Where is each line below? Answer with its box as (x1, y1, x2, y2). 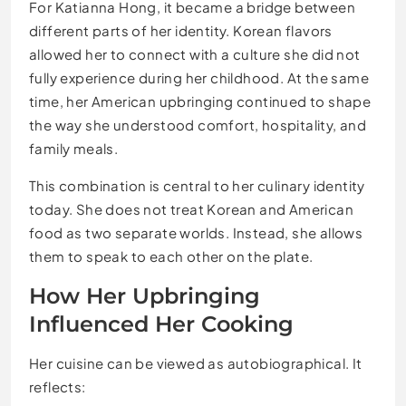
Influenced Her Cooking (29, 310, 294, 337)
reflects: (29, 377, 86, 395)
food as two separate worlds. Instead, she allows (29, 223, 363, 241)
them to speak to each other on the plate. (29, 246, 314, 265)
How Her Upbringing (29, 282, 260, 309)
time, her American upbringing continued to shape (29, 92, 372, 110)
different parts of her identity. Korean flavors (29, 21, 333, 39)
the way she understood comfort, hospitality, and (29, 115, 367, 133)
